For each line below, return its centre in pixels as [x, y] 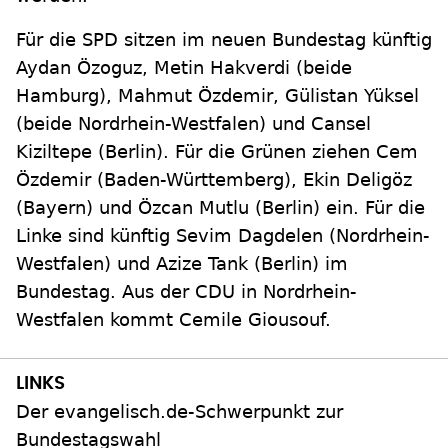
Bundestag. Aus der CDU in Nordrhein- [186, 291]
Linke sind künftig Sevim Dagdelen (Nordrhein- [223, 235]
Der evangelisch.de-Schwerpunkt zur [179, 411]
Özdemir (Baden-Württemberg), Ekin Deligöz [214, 179]
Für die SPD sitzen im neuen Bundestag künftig [224, 39]
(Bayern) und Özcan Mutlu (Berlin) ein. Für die [220, 207]
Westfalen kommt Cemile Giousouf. [173, 319]
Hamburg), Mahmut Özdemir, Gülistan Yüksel [217, 95]
